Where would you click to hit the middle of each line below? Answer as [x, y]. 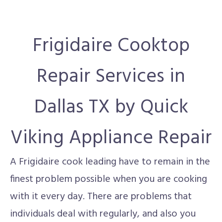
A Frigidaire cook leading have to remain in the [110, 162]
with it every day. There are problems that [101, 197]
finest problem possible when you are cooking [109, 179]
